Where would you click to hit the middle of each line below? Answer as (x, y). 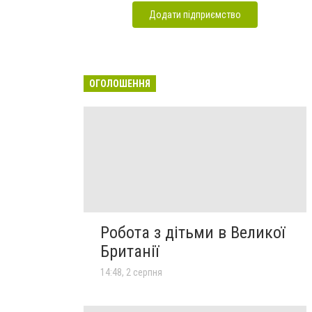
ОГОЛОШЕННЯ (120, 83)
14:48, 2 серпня (131, 272)
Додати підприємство (195, 14)
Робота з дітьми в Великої (193, 232)
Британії (130, 251)
